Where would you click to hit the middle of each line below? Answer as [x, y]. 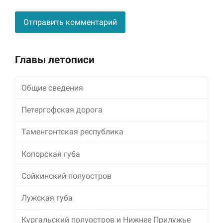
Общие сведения [53, 88]
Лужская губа [47, 198]
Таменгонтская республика [73, 132]
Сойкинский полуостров [67, 176]
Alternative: [35, 49]
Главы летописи [55, 60]
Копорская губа [51, 154]
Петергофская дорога [62, 110]
